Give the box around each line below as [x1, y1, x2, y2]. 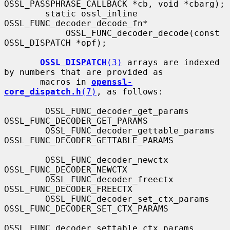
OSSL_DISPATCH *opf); [4, 37, 107, 48]
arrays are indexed [122, 57, 220, 67]
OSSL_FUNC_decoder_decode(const [4, 28, 66, 38]
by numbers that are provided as [4, 67, 163, 77]
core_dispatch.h [4, 86, 81, 97]
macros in [40, 76, 91, 87]
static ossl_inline [4, 8, 45, 18]
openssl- [91, 76, 132, 87]
